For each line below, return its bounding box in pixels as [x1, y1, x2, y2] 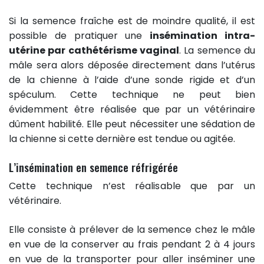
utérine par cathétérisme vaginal [9, 43, 179, 57]
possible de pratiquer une [9, 28, 150, 42]
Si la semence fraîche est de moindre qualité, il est [9, 14, 255, 28]
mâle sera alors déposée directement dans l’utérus [9, 58, 255, 72]
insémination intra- [150, 28, 256, 42]
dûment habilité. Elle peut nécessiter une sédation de [9, 117, 255, 131]
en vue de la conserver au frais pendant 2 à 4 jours [9, 237, 255, 251]
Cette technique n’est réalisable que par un [9, 179, 255, 193]
